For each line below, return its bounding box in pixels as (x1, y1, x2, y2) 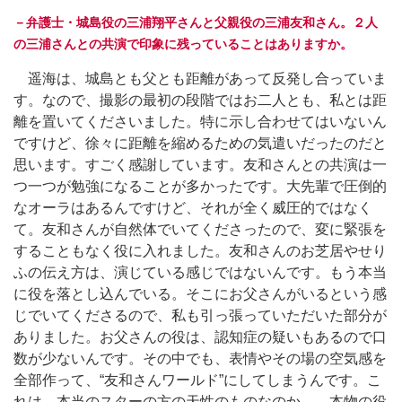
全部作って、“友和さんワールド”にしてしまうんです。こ (13, 371, 381, 388)
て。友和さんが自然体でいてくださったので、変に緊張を (13, 221, 387, 237)
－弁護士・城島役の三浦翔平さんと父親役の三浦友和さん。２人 (13, 14, 378, 30)
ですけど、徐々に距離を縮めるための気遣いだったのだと (13, 135, 387, 151)
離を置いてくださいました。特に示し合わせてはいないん (13, 113, 387, 129)
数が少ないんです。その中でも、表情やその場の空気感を (13, 350, 387, 366)
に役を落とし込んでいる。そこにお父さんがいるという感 (13, 285, 387, 301)
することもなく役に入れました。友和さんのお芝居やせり (13, 242, 387, 258)
